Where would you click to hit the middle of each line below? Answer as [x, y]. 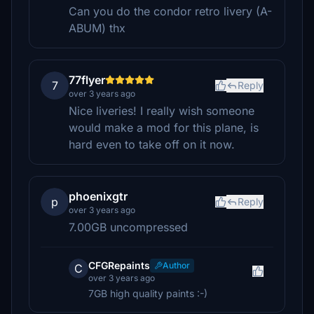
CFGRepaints [119, 265]
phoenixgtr [98, 196]
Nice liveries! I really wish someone [162, 111]
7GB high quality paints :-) [148, 293]
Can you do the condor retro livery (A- [170, 11]
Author [176, 265]
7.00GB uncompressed [128, 227]
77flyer [87, 80]
